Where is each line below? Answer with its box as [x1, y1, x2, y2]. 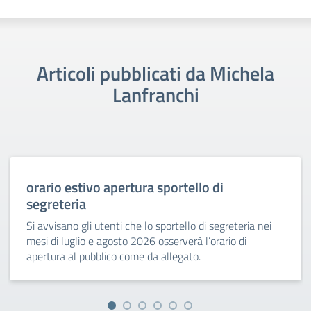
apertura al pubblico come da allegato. [26, 248, 201, 264]
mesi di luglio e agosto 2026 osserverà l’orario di [26, 233, 246, 249]
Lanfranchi [112, 80, 199, 110]
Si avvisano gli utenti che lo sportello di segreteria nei [26, 217, 271, 234]
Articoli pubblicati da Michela [37, 58, 274, 88]
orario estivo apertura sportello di [26, 176, 224, 198]
